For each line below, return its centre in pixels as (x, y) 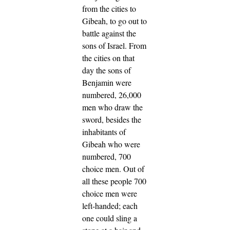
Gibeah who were (111, 144)
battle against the (109, 33)
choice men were (110, 193)
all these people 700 (114, 181)
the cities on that (108, 57)
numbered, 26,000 (112, 94)
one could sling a (110, 218)
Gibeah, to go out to (114, 21)
